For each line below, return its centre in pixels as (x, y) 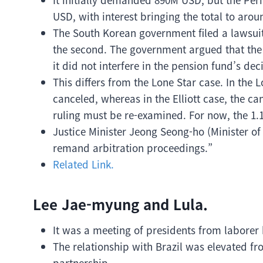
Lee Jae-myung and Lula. (120, 204)
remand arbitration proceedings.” (133, 148)
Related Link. (83, 164)
